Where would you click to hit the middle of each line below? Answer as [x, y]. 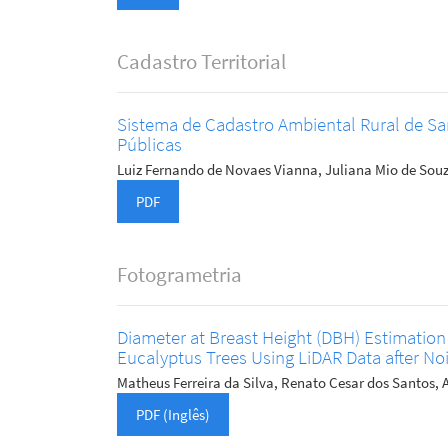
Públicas [149, 144]
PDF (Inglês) [173, 415]
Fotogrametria [179, 275]
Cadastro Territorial [201, 62]
